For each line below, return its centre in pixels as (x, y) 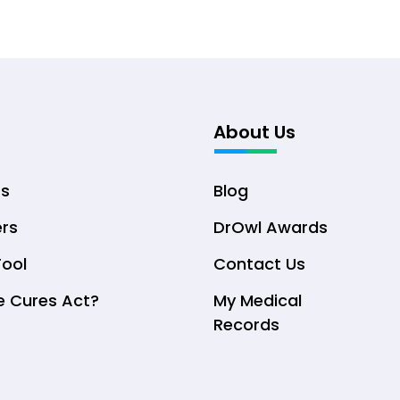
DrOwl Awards (271, 227)
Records (246, 325)
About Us (254, 132)
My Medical (258, 300)
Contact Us (259, 264)
